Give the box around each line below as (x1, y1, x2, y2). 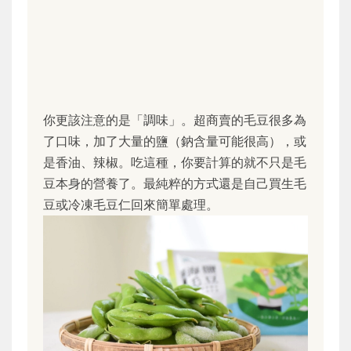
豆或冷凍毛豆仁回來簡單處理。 (43, 196, 219, 212)
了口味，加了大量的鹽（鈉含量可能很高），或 (43, 132, 306, 149)
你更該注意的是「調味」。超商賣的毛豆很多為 (43, 111, 306, 128)
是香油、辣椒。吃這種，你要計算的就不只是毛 (43, 154, 306, 170)
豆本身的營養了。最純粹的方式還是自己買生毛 (43, 175, 306, 191)
